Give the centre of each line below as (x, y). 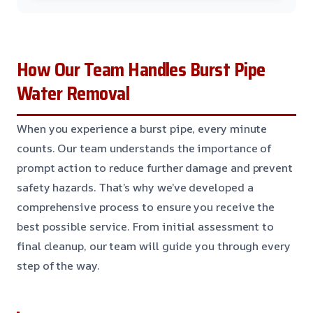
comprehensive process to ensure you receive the (146, 206)
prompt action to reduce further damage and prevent (155, 167)
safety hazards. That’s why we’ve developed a (135, 187)
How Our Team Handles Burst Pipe (141, 70)
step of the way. (58, 265)
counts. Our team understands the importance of (144, 148)
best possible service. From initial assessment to (146, 226)
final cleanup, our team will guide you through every (154, 246)
